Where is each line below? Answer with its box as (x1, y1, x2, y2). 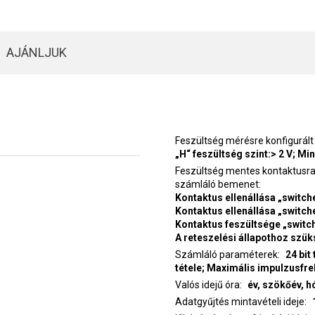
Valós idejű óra (174, 279, 240, 290)
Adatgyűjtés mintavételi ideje (174, 296, 304, 307)
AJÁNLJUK (6, 45, 67, 60)
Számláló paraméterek (174, 249, 278, 260)
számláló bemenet (174, 179, 259, 190)
